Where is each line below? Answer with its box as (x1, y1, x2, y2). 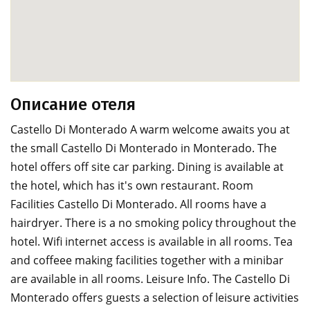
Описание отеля (10, 95, 136, 114)
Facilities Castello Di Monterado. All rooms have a (10, 197, 266, 212)
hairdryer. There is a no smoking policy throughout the (10, 215, 296, 230)
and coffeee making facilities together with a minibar (10, 253, 284, 268)
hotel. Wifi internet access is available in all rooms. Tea (10, 234, 293, 249)
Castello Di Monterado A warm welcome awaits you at (10, 122, 290, 137)
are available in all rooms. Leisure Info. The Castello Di (10, 271, 290, 286)
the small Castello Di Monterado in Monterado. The (10, 140, 277, 156)
